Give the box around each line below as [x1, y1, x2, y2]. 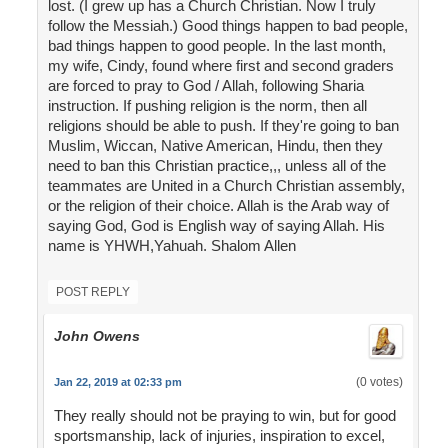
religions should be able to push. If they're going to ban [47, 117, 399, 135]
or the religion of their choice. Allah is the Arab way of [47, 197, 389, 215]
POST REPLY [55, 285, 130, 300]
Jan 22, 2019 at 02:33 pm [53, 376, 182, 389]
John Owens [53, 328, 140, 345]
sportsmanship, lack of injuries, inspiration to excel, [53, 427, 385, 445]
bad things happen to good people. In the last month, [47, 37, 386, 55]
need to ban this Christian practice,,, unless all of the [47, 157, 386, 175]
